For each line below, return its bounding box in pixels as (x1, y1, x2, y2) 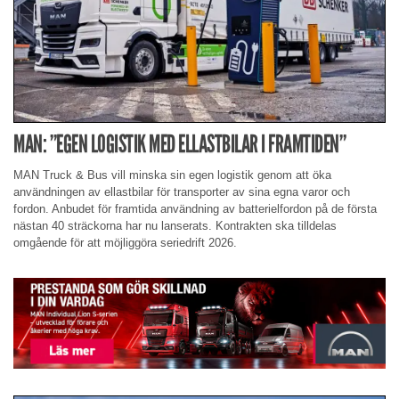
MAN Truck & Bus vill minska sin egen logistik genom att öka (13, 167, 331, 182)
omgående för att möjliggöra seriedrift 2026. (13, 235, 237, 249)
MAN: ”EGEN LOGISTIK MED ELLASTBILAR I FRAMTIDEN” (13, 129, 346, 159)
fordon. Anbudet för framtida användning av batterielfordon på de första (13, 201, 377, 216)
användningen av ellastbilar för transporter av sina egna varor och (13, 184, 350, 199)
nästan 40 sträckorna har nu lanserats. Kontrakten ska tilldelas (13, 218, 337, 232)
